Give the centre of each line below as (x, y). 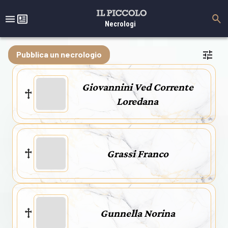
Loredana (137, 101)
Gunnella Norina (137, 213)
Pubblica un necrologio (59, 54)
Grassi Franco (137, 153)
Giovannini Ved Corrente (137, 87)
